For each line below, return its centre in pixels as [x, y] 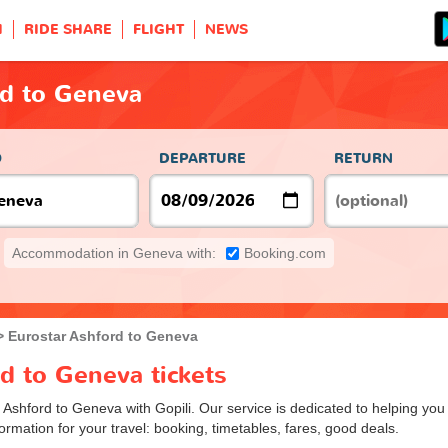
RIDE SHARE [68, 29]
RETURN [363, 158]
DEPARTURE [202, 158]
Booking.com [285, 252]
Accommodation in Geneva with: [114, 252]
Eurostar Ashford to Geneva [103, 335]
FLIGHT [158, 29]
